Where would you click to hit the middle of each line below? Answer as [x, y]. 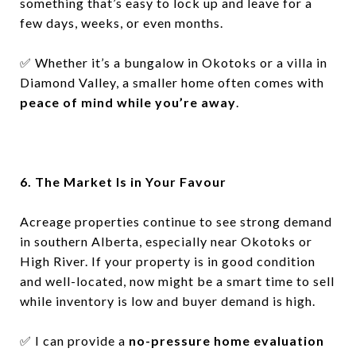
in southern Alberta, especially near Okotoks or [166, 241]
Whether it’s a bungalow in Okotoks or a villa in [180, 62]
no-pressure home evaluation [226, 341]
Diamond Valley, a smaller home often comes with [172, 82]
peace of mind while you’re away [128, 102]
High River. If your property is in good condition [168, 261]
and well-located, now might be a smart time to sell [177, 281]
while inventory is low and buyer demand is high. [168, 301]
